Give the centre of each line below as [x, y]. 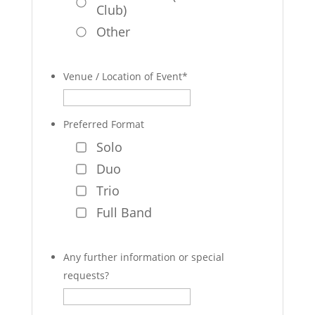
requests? [86, 275]
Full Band [124, 212]
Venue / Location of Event [122, 76]
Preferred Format [103, 124]
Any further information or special [143, 257]
